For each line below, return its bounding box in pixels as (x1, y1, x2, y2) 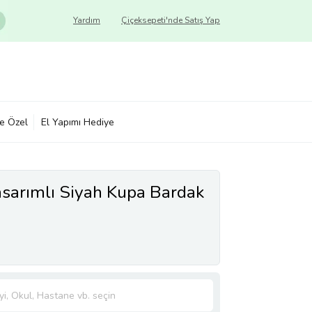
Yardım (73, 15, 100, 26)
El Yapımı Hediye (41, 115, 114, 129)
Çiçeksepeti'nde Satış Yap (121, 15, 220, 26)
